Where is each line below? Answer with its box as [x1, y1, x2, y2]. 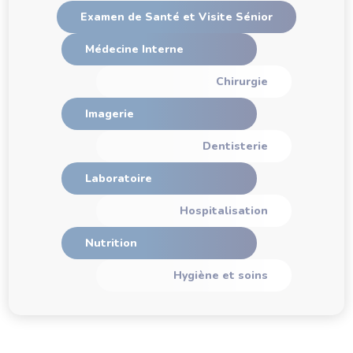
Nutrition [84, 236, 137, 251]
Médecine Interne [84, 42, 184, 57]
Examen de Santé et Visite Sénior [80, 9, 273, 24]
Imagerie [84, 106, 134, 121]
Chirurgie [216, 74, 269, 89]
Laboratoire [84, 171, 152, 186]
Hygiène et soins [173, 268, 269, 283]
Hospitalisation [180, 203, 269, 218]
